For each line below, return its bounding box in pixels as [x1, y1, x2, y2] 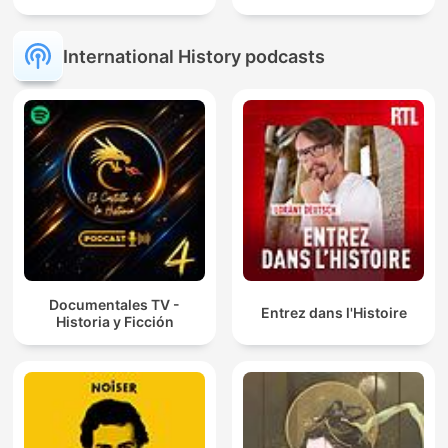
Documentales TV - [49, 295, 180, 313]
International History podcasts [63, 45, 325, 67]
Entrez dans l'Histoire [260, 304, 407, 322]
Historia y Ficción [55, 312, 174, 330]
